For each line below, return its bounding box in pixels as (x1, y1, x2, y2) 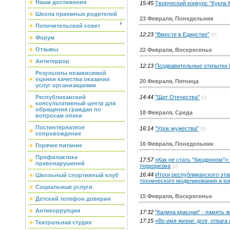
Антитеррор (35, 58, 69, 64)
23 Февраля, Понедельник (140, 15, 214, 22)
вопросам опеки (35, 112, 82, 119)
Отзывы (35, 46, 58, 52)
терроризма (140, 162, 170, 169)
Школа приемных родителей (35, 11, 117, 17)
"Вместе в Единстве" (155, 31, 209, 37)
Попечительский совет (35, 23, 100, 29)
